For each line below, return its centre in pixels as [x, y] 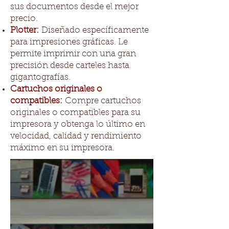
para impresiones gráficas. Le [69, 42]
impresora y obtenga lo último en [78, 124]
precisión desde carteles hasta [70, 66]
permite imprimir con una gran [73, 54]
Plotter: [25, 30]
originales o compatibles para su [75, 113]
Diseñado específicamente [94, 30]
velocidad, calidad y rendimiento [76, 136]
